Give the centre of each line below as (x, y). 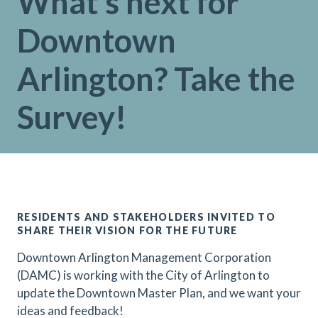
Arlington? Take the (156, 79)
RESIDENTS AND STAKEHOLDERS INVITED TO (146, 217)
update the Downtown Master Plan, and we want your (159, 293)
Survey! (72, 117)
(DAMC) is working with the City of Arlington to (143, 275)
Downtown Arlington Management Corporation (144, 257)
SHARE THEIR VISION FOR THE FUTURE (127, 230)
